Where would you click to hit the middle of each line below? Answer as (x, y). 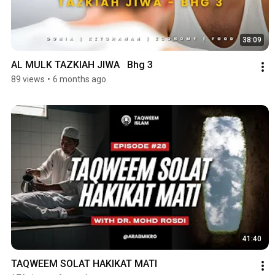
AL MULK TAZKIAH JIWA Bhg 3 (82, 64)
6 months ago (79, 79)
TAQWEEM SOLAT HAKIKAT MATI (84, 263)
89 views (28, 79)
